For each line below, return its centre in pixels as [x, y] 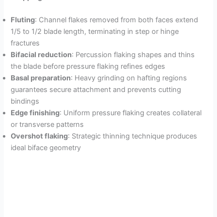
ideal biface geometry [46, 148]
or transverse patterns [47, 125]
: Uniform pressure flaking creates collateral [131, 113]
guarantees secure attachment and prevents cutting [96, 90]
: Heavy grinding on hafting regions [129, 78]
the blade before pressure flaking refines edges [88, 67]
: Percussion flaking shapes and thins [133, 55]
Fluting [23, 20]
